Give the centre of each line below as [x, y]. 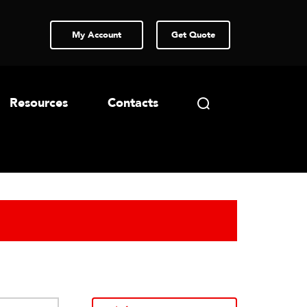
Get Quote [193, 35]
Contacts [133, 103]
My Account [97, 35]
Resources [39, 103]
